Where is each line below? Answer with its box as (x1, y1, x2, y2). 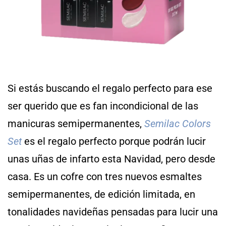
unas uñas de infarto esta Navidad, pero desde (8, 153, 215, 165)
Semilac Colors (144, 118, 211, 130)
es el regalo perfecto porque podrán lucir (22, 135, 206, 148)
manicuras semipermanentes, (8, 118, 144, 130)
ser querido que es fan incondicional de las (8, 100, 198, 112)
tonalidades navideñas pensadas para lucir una (8, 206, 218, 218)
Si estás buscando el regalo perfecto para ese (8, 82, 212, 95)
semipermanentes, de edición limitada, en (8, 188, 195, 201)
